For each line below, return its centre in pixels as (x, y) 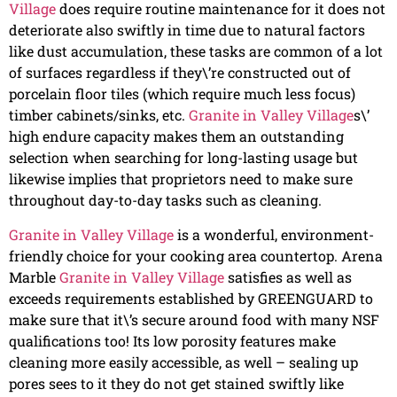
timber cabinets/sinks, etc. (99, 115)
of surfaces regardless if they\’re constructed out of (180, 73)
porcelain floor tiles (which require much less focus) (182, 94)
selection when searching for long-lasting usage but (183, 158)
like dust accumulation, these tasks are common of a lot (196, 51)
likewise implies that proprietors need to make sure (181, 179)
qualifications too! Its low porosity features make (172, 340)
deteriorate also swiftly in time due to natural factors (187, 30)
